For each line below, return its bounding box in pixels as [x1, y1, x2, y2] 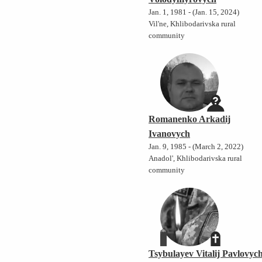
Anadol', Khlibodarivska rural [149, 154, 243, 163]
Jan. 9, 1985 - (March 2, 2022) [149, 143, 244, 151]
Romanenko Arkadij [149, 114, 231, 125]
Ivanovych [149, 129, 191, 139]
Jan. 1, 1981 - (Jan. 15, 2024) [149, 8, 240, 17]
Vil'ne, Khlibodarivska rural [149, 20, 236, 29]
